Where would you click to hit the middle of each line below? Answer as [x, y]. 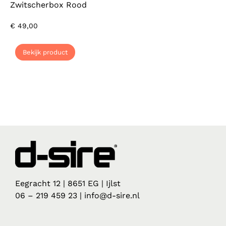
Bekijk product [45, 52]
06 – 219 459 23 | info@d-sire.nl [77, 195]
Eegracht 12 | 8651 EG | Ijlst [68, 183]
